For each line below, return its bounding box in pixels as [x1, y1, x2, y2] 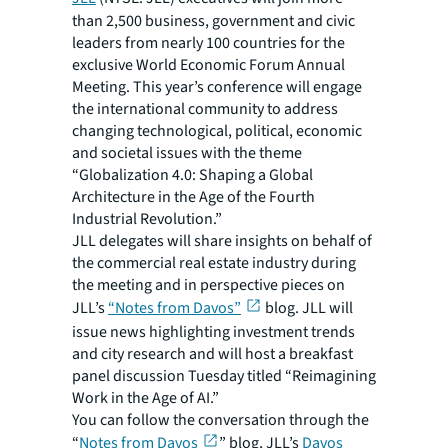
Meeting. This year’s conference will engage [72, 76, 362, 98]
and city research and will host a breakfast [72, 343, 353, 366]
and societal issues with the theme [72, 142, 302, 164]
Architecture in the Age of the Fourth [72, 186, 315, 208]
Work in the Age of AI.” [72, 387, 249, 410]
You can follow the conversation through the [72, 409, 369, 432]
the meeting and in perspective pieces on [72, 274, 345, 296]
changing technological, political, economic [72, 120, 362, 142]
